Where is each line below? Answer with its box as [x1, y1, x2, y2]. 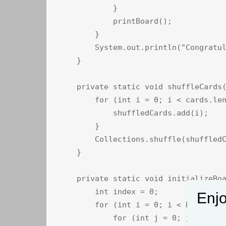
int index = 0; [59, 187, 158, 197]
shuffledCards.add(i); [59, 108, 208, 118]
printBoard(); [59, 17, 172, 26]
